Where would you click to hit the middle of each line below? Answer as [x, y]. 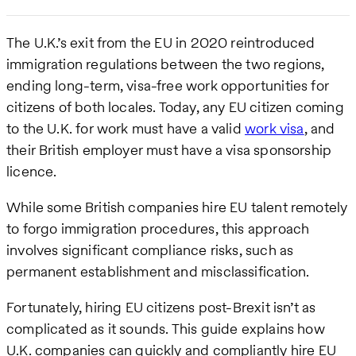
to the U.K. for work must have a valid [126, 128]
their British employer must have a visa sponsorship [169, 149]
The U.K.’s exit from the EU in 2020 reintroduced [161, 42]
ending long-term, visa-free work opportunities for [168, 85]
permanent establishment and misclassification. [158, 271]
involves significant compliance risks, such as [150, 250]
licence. [32, 171]
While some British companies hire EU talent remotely [177, 207]
